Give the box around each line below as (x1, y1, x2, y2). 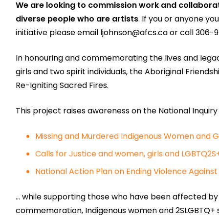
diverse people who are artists (16, 13, 138, 24)
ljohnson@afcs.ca (100, 27, 168, 38)
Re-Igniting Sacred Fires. (16, 80, 109, 91)
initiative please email (16, 27, 100, 38)
